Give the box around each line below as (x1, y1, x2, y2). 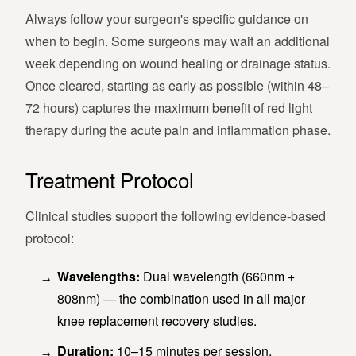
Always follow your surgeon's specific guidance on (25, 10, 308, 29)
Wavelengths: (57, 267, 140, 286)
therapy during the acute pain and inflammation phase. (25, 121, 331, 140)
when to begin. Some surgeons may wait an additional (25, 32, 330, 51)
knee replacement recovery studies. (57, 311, 257, 331)
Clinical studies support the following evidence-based (25, 207, 326, 226)
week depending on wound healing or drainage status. (25, 54, 331, 73)
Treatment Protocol (25, 164, 194, 195)
